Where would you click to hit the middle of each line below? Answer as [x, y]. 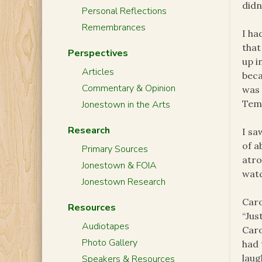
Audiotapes [105, 226]
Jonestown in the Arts [126, 105]
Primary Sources [115, 149]
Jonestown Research [123, 182]
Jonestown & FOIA [119, 166]
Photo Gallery [109, 243]
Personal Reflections [124, 11]
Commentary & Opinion [128, 88]
